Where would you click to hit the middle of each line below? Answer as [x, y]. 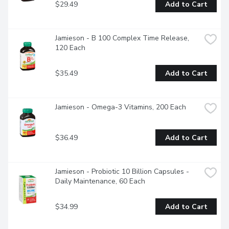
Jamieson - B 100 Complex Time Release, [122, 38]
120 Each [70, 48]
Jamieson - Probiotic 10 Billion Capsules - [122, 172]
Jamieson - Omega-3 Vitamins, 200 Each [121, 107]
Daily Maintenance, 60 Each [100, 181]
